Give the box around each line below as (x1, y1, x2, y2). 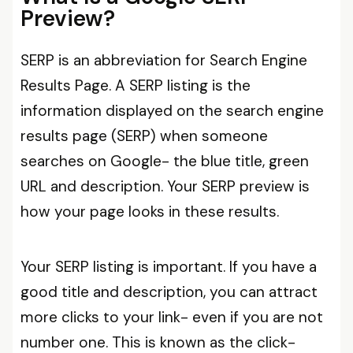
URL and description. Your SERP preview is (20, 176, 310, 196)
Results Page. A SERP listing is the (20, 76, 251, 95)
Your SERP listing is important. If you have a (20, 257, 317, 277)
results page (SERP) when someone (20, 126, 268, 146)
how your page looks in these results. (20, 202, 279, 221)
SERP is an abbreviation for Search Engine (20, 50, 307, 70)
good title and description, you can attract (20, 282, 318, 302)
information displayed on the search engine (20, 101, 324, 121)
